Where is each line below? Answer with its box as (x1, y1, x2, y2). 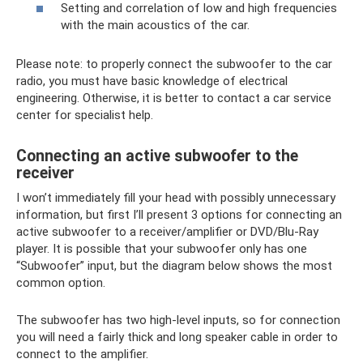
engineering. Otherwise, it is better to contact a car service (16, 91, 331, 105)
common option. (16, 275, 105, 290)
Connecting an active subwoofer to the (16, 147, 298, 166)
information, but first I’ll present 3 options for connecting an (16, 207, 342, 222)
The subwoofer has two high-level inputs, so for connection (16, 313, 340, 327)
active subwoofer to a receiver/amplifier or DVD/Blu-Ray (16, 224, 318, 239)
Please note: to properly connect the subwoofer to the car (16, 57, 332, 71)
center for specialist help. (16, 108, 153, 122)
